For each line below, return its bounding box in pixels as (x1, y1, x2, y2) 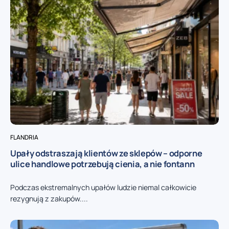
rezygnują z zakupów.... (10, 193, 88, 203)
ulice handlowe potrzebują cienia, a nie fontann (10, 157, 195, 170)
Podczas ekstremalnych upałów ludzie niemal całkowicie (10, 182, 196, 192)
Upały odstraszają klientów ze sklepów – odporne (10, 147, 202, 159)
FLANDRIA (10, 132, 38, 142)
